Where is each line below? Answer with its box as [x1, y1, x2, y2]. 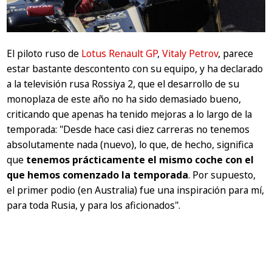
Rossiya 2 [92, 77, 134, 91]
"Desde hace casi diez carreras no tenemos [59, 123, 250, 137]
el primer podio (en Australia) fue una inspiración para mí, [7, 183, 265, 197]
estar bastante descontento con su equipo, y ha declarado [7, 62, 263, 76]
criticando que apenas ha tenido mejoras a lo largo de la [7, 107, 253, 121]
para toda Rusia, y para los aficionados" [7, 199, 179, 212]
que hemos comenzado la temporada [7, 168, 189, 182]
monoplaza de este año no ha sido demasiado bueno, [7, 92, 242, 106]
